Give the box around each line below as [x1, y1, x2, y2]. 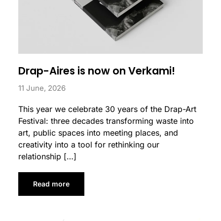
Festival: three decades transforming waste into [18, 115, 194, 126]
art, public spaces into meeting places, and [18, 127, 179, 138]
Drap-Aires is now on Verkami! [18, 63, 176, 78]
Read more [33, 179, 70, 188]
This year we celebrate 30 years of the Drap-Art [18, 104, 197, 114]
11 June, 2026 [18, 83, 66, 93]
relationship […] [18, 151, 77, 161]
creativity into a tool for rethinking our [18, 139, 160, 149]
